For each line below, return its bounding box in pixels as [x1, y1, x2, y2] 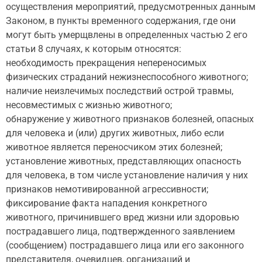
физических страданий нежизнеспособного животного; [6, 71, 248, 83]
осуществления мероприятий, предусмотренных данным [6, 1, 256, 13]
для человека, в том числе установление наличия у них [6, 170, 248, 181]
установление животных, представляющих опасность [6, 156, 242, 167]
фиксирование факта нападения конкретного [6, 198, 207, 209]
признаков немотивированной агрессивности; [6, 184, 208, 195]
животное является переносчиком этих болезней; [6, 142, 222, 153]
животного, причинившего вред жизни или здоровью [6, 212, 239, 223]
